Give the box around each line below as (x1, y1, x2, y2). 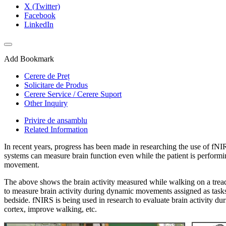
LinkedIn (24, 20, 53, 29)
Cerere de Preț (24, 71, 70, 80)
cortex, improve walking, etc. (4, 204, 97, 213)
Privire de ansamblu (24, 116, 87, 125)
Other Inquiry (24, 98, 68, 107)
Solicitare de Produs (24, 80, 88, 89)
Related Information (24, 125, 88, 134)
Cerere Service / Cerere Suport (24, 89, 122, 98)
